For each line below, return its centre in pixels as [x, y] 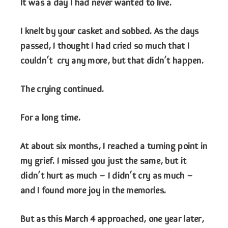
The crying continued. [62, 88]
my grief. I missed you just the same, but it [104, 160]
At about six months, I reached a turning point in [114, 145]
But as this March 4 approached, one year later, [112, 218]
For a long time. [50, 117]
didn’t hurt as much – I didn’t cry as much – [107, 175]
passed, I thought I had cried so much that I [105, 45]
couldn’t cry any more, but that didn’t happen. [112, 60]
